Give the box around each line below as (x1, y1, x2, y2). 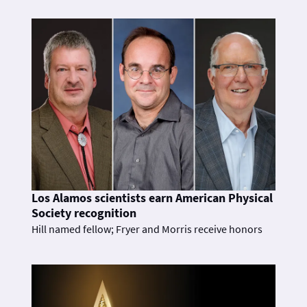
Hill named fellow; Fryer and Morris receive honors (32, 221, 262, 236)
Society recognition (32, 205, 136, 221)
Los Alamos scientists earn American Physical (32, 190, 273, 206)
